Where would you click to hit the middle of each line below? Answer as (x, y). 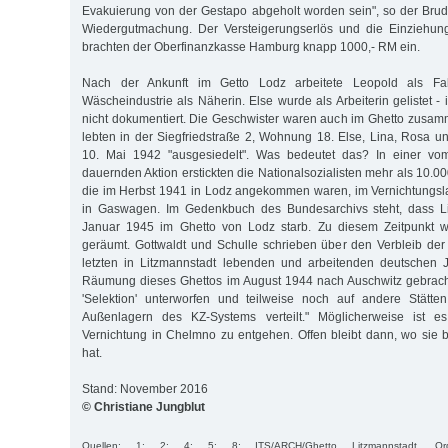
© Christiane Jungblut (143, 406)
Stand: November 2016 (145, 388)
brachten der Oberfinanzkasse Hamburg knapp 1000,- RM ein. (251, 46)
